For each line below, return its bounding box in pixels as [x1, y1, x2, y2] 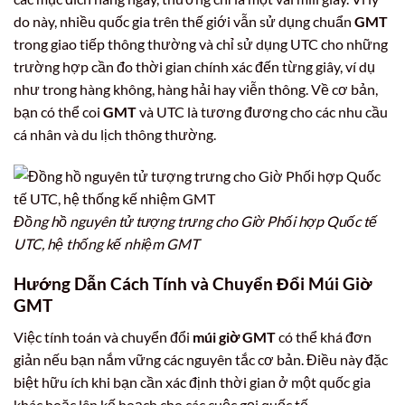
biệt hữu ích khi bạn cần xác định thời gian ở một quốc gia [14, 372, 371, 391]
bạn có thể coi [14, 102, 103, 120]
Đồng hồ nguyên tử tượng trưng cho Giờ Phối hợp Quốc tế [14, 212, 377, 230]
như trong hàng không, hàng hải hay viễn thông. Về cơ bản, [14, 80, 378, 98]
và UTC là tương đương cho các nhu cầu [137, 102, 388, 120]
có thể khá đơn [276, 327, 372, 345]
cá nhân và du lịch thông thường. [14, 125, 216, 143]
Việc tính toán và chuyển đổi [14, 327, 193, 345]
